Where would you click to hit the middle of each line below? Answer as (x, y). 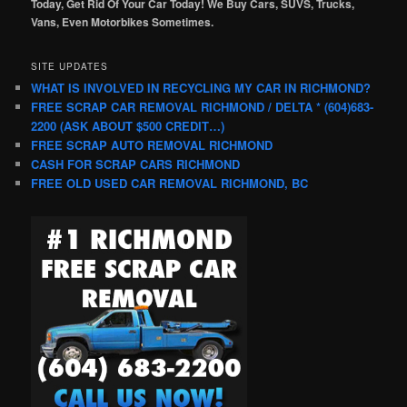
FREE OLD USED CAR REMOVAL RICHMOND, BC (170, 183)
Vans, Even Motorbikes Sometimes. (123, 21)
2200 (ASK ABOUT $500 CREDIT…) (128, 125)
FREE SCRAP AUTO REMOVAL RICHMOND (152, 144)
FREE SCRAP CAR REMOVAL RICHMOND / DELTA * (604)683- (203, 106)
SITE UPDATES (70, 66)
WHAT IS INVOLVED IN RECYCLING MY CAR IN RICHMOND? (201, 87)
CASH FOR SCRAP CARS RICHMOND (136, 164)
